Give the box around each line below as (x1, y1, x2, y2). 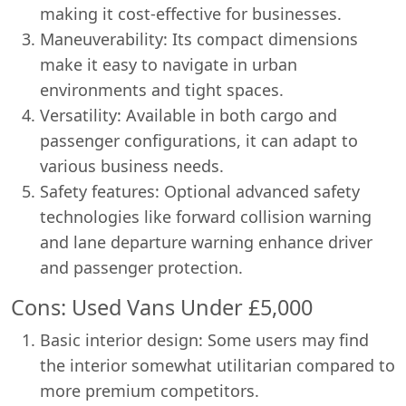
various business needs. (40, 155, 224, 177)
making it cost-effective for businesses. (40, 3, 342, 24)
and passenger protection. (40, 256, 243, 278)
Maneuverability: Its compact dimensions (40, 28, 358, 50)
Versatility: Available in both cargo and (40, 104, 337, 126)
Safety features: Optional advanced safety (40, 180, 360, 202)
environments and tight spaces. (40, 79, 284, 101)
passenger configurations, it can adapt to (40, 130, 358, 151)
